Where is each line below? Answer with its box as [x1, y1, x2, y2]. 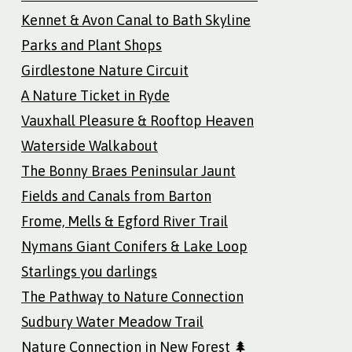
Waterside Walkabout [21, 137, 158, 154]
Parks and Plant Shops [21, 36, 162, 53]
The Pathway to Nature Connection [21, 288, 244, 305]
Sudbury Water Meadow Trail [21, 313, 203, 330]
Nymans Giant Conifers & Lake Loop [21, 237, 247, 255]
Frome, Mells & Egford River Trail [21, 212, 228, 229]
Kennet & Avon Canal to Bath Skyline [21, 11, 251, 28]
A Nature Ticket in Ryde [21, 86, 170, 104]
